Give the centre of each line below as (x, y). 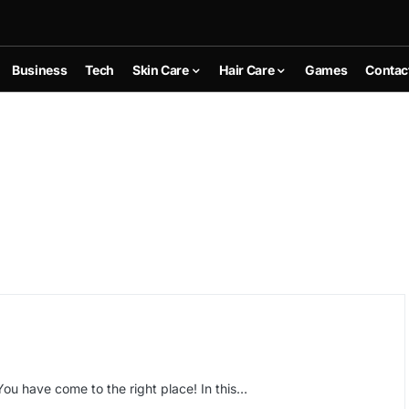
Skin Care (160, 69)
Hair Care (247, 69)
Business (40, 69)
